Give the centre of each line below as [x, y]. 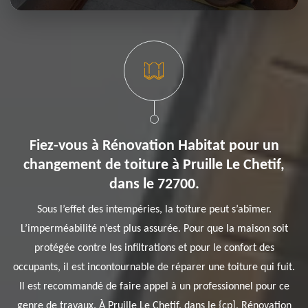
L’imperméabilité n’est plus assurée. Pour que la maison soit [154, 229]
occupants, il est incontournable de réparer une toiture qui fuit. [154, 267]
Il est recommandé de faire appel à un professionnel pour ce [154, 287]
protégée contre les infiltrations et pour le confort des [154, 248]
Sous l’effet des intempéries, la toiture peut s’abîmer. [154, 210]
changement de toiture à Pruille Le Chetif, [154, 165]
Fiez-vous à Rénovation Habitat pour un [154, 146]
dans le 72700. [154, 185]
